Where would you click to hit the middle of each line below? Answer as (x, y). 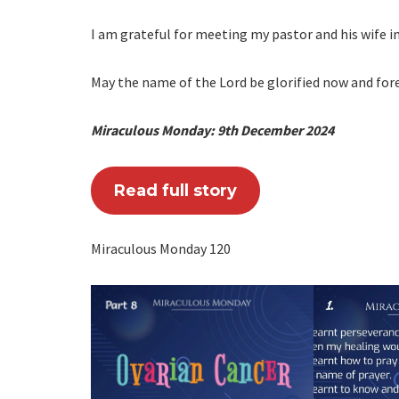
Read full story (175, 190)
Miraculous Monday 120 (161, 248)
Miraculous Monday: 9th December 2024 (212, 130)
